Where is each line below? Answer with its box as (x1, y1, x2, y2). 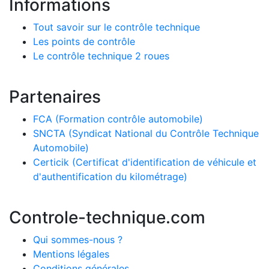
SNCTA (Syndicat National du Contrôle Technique (33, 127, 259, 139)
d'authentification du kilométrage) (33, 170, 187, 183)
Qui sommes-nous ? (33, 233, 122, 246)
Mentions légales (33, 247, 109, 260)
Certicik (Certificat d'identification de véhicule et (33, 156, 256, 168)
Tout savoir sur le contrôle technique (33, 20, 200, 33)
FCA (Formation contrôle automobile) (33, 112, 203, 125)
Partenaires (9, 86, 101, 107)
